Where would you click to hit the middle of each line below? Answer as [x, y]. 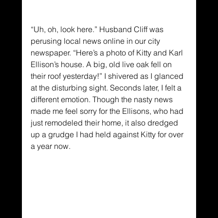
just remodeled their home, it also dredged [105, 122]
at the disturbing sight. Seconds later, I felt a [107, 87]
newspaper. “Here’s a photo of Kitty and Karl [108, 52]
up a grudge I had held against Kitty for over [108, 134]
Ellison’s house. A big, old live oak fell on [102, 64]
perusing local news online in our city [96, 41]
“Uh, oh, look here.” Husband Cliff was [98, 29]
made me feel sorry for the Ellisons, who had [108, 111]
